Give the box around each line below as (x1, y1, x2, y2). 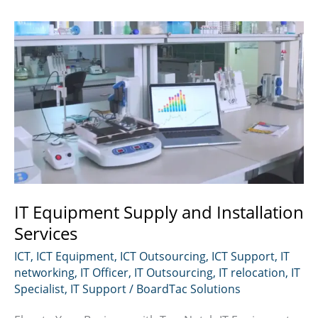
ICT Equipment (36, 247, 114, 264)
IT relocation (219, 263, 285, 280)
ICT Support (212, 247, 275, 264)
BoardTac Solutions (136, 280, 241, 297)
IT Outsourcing (134, 263, 213, 280)
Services (14, 221, 77, 245)
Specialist (14, 280, 65, 297)
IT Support (70, 280, 126, 297)
